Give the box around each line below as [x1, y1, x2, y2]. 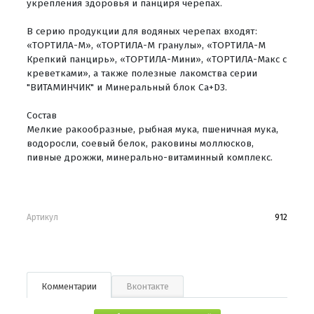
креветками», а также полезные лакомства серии [27, 67, 257, 79]
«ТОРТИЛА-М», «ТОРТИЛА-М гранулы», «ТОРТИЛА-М [27, 39, 266, 51]
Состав [27, 109, 57, 121]
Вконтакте [126, 280, 169, 292]
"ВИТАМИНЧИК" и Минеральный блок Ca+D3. [27, 81, 227, 93]
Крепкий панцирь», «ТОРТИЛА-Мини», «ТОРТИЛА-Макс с [27, 53, 287, 65]
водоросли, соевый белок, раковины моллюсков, [27, 137, 254, 149]
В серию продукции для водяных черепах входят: [27, 25, 257, 37]
